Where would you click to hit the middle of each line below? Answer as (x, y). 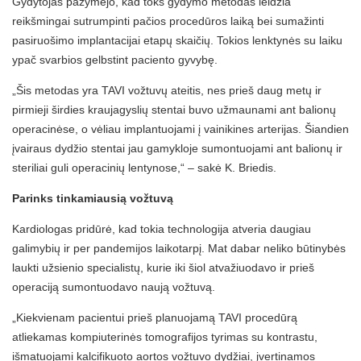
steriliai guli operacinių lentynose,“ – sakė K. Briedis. (144, 168)
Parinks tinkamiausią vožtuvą (93, 198)
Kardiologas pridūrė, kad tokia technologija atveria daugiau (162, 229)
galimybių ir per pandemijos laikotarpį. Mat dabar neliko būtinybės (179, 248)
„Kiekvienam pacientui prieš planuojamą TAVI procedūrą (155, 317)
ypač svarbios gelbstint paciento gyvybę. (115, 60)
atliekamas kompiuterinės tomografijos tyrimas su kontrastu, (165, 337)
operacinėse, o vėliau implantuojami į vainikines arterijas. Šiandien (180, 129)
